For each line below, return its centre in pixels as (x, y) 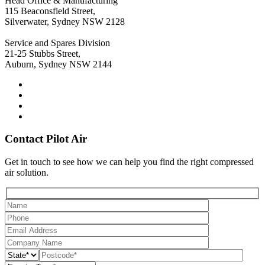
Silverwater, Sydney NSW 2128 (65, 21)
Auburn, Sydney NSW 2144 (58, 64)
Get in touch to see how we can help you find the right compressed (129, 161)
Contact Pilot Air (46, 139)
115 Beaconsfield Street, (50, 11)
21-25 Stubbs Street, (43, 53)
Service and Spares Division (57, 43)
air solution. (27, 172)
